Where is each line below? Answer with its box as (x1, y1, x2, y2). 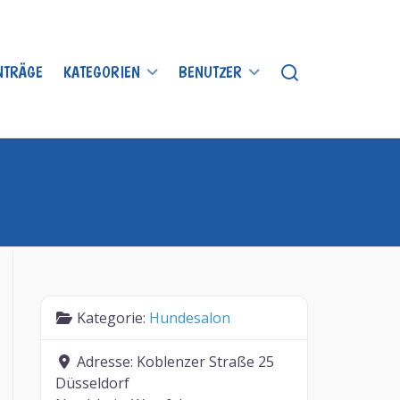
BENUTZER (179, 62, 242, 81)
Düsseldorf (55, 373, 130, 393)
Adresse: (77, 352, 137, 371)
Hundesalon (149, 308, 231, 328)
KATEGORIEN (63, 62, 140, 81)
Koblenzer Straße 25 (137, 352, 275, 371)
